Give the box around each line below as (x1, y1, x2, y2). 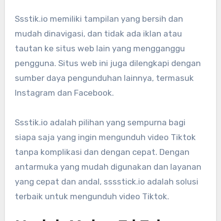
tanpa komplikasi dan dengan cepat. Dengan (14, 147, 189, 157)
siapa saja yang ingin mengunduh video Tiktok (14, 132, 196, 143)
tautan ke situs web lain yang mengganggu (14, 43, 185, 54)
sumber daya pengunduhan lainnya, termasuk (14, 73, 194, 83)
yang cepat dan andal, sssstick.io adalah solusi (14, 177, 198, 187)
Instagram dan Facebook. (14, 88, 114, 98)
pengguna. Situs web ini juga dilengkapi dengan (14, 58, 201, 69)
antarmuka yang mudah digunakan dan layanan (14, 162, 201, 172)
